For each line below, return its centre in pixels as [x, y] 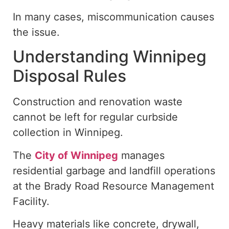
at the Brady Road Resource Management [113, 186]
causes [197, 17]
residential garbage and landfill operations [114, 170]
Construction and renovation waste [98, 102]
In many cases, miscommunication [97, 17]
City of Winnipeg [76, 155]
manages [141, 155]
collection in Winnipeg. [68, 133]
